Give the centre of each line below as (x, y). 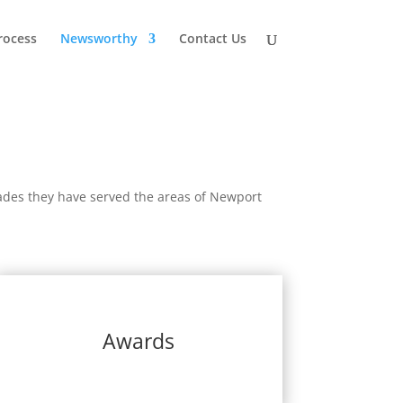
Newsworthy (99, 38)
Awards (139, 341)
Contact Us (212, 38)
